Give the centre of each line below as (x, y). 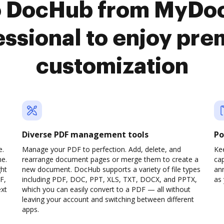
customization (112, 66)
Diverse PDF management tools (85, 134)
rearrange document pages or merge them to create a (110, 159)
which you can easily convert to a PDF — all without (106, 189)
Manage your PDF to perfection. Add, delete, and (101, 149)
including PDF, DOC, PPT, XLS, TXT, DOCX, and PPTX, (109, 179)
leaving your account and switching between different (108, 199)
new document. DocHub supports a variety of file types (111, 169)
